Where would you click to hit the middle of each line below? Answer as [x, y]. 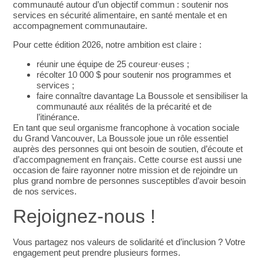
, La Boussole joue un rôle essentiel [161, 138]
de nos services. [45, 191]
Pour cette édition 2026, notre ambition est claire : [108, 45]
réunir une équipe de [77, 64]
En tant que [36, 127]
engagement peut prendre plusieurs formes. [97, 253]
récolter [52, 74]
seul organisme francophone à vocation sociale [149, 127]
